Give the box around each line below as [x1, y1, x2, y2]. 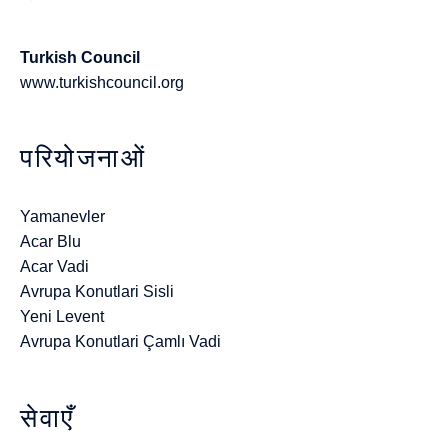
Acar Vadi [20, 258, 89, 276]
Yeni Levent [20, 308, 104, 326]
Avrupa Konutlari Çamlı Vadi [20, 333, 221, 351]
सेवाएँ [20, 403, 75, 434]
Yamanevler [20, 208, 105, 226]
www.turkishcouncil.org [20, 73, 184, 91]
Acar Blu [20, 233, 81, 251]
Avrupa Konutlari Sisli [20, 283, 174, 301]
